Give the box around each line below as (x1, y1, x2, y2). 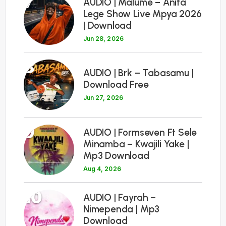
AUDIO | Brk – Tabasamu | (83, 67, 194, 79)
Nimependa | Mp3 (83, 203, 160, 215)
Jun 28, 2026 (83, 34, 124, 42)
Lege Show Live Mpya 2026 (83, 8, 202, 20)
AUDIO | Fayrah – (83, 191, 156, 203)
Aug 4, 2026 (83, 164, 121, 173)
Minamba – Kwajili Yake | (83, 138, 189, 150)
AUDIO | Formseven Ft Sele (83, 126, 197, 138)
